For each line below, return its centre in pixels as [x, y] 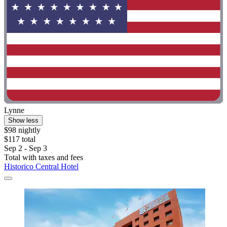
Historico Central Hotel [41, 166]
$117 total [20, 139]
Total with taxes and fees [44, 157]
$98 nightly [22, 130]
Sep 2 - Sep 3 [26, 148]
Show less [23, 120]
